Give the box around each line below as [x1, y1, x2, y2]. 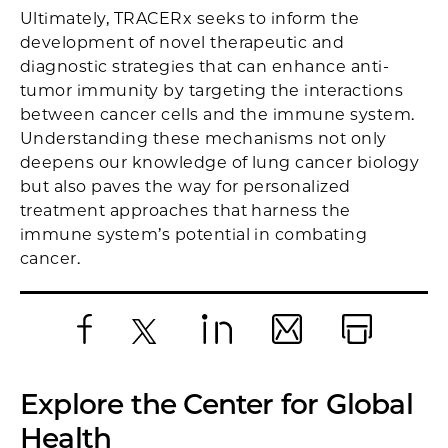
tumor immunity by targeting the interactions [20, 81, 404, 101]
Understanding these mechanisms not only [20, 129, 387, 149]
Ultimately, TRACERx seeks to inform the [20, 9, 360, 29]
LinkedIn [216, 351, 280, 370]
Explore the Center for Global [20, 387, 413, 422]
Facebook [84, 351, 156, 370]
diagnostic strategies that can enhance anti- [20, 57, 390, 77]
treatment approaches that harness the [20, 201, 351, 221]
